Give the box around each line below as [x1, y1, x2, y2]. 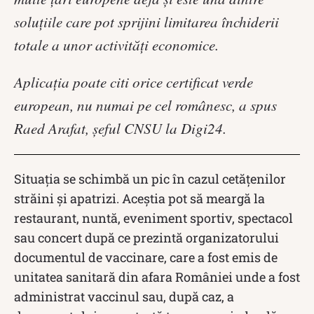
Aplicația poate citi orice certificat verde [14, 71, 253, 92]
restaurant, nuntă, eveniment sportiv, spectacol [14, 209, 293, 226]
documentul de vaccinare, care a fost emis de [14, 248, 278, 266]
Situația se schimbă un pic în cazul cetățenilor [14, 170, 286, 187]
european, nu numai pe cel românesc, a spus [14, 95, 277, 115]
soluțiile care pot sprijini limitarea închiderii [14, 11, 279, 32]
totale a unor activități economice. [14, 34, 219, 55]
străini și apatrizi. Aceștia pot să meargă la [14, 189, 265, 207]
